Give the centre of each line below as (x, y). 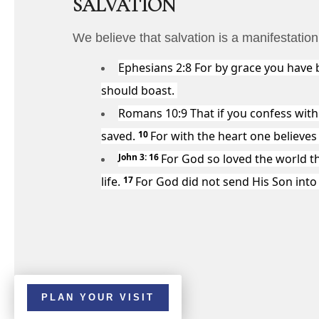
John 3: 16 (138, 157)
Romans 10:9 (153, 114)
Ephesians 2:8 (155, 68)
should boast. (139, 91)
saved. (120, 136)
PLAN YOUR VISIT (98, 297)
